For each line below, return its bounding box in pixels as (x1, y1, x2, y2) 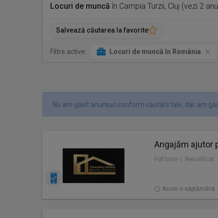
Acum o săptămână (162, 185, 215, 192)
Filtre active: (50, 48, 87, 55)
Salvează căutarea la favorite (56, 26, 148, 34)
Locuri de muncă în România (109, 48, 201, 55)
